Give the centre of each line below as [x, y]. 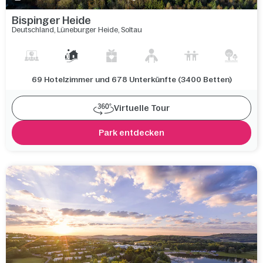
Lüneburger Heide [87, 30]
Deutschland [33, 30]
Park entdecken [131, 132]
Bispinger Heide [51, 20]
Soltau [131, 30]
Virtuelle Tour [142, 108]
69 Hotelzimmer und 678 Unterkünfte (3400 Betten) [131, 79]
